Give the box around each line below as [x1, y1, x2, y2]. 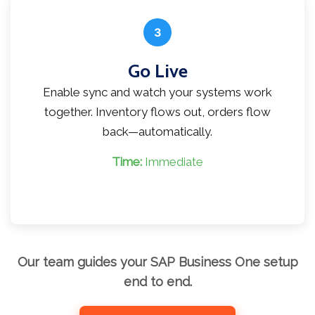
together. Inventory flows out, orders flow [44, 105, 271, 120]
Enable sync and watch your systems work [43, 85, 272, 100]
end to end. [123, 274, 192, 290]
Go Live [127, 60, 188, 83]
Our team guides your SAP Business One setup [17, 255, 298, 270]
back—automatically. [103, 124, 212, 139]
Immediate [142, 155, 203, 169]
